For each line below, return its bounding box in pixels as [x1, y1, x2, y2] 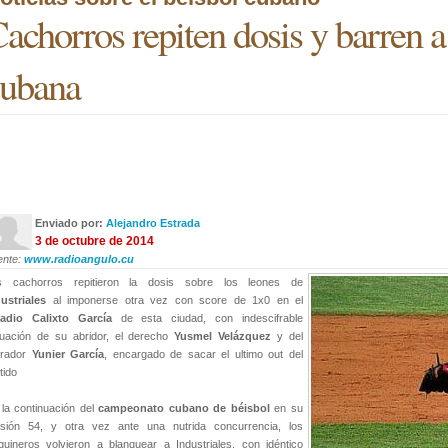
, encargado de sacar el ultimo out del [104, 348, 304, 360]
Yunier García [31, 348, 105, 360]
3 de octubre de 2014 [35, 234, 154, 248]
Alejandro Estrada [106, 217, 200, 229]
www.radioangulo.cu [24, 253, 134, 265]
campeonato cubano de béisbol [98, 402, 270, 414]
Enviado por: [35, 217, 103, 229]
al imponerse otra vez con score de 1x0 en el [52, 294, 303, 306]
